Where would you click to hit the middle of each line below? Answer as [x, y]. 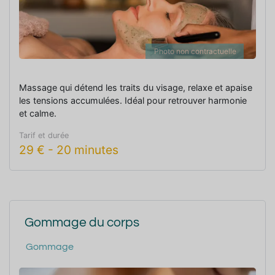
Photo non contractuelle [195, 51]
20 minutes [87, 149]
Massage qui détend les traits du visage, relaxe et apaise [136, 87]
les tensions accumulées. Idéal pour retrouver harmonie [133, 100]
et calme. [38, 113]
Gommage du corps [82, 222]
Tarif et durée [44, 135]
